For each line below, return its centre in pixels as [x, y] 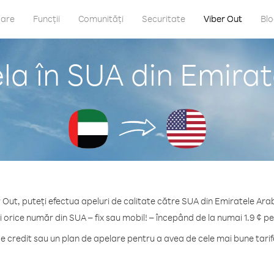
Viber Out [223, 19]
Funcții [46, 19]
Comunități [101, 19]
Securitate [164, 19]
